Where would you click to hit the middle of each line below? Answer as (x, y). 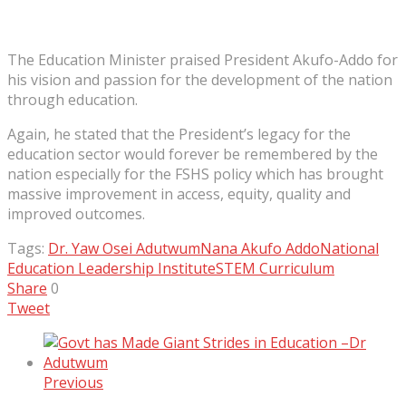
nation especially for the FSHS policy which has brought (195, 174)
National (349, 248)
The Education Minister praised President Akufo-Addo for (203, 59)
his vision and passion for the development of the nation (200, 79)
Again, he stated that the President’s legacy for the (179, 134)
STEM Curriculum (275, 268)
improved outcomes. (76, 213)
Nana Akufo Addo (260, 248)
